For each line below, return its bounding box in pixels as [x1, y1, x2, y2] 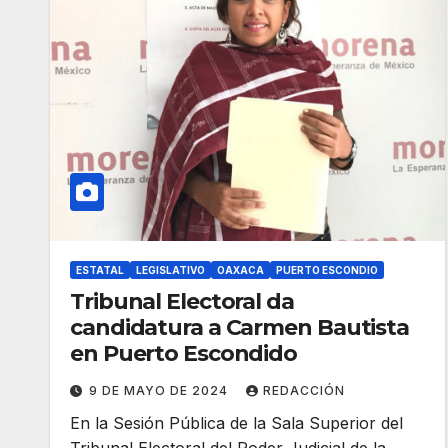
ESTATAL [76, 263, 124, 276]
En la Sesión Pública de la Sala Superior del [70, 412, 403, 433]
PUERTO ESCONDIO [276, 263, 378, 276]
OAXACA [217, 263, 264, 276]
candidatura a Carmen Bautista [70, 313, 410, 341]
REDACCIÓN [263, 382, 345, 398]
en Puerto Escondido [70, 339, 298, 367]
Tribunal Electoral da [70, 287, 294, 315]
